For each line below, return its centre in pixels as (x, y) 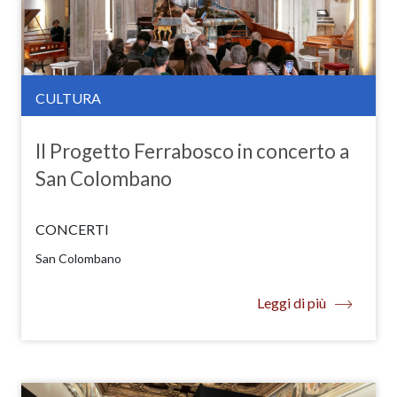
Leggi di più (292, 303)
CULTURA (68, 98)
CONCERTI (72, 230)
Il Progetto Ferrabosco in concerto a (192, 152)
